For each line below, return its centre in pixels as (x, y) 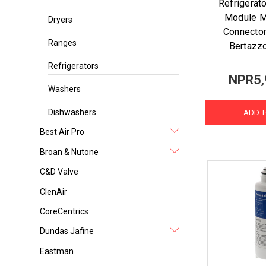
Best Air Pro (62, 132)
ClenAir (54, 191)
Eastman (57, 251)
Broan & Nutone (69, 152)
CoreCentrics (64, 212)
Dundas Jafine (67, 231)
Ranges (63, 43)
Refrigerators (74, 66)
